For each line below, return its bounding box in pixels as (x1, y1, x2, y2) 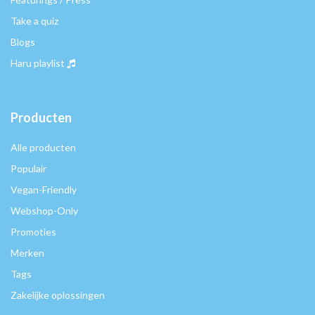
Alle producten (11, 141, 76, 154)
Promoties (11, 226, 56, 238)
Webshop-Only (11, 205, 78, 217)
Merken (11, 247, 44, 259)
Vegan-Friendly (11, 184, 77, 196)
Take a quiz (11, 15, 58, 27)
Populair (11, 162, 46, 175)
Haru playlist (11, 57, 65, 70)
